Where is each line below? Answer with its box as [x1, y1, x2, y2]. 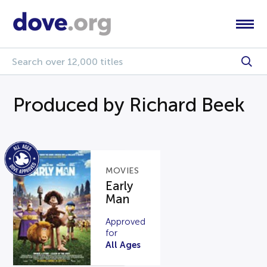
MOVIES [105, 166, 139, 176]
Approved [105, 216, 146, 226]
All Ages [105, 239, 141, 250]
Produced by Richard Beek [13, 94, 246, 116]
